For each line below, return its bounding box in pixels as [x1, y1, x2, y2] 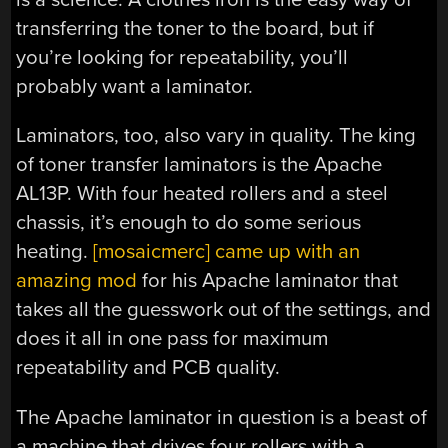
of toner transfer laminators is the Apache [16, 152, 383, 178]
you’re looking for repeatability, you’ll [16, 44, 349, 70]
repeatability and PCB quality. [16, 355, 281, 381]
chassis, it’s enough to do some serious [16, 210, 362, 236]
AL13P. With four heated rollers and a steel [16, 181, 389, 207]
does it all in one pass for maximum [16, 326, 329, 352]
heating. [16, 239, 94, 265]
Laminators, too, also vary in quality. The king [16, 123, 417, 149]
